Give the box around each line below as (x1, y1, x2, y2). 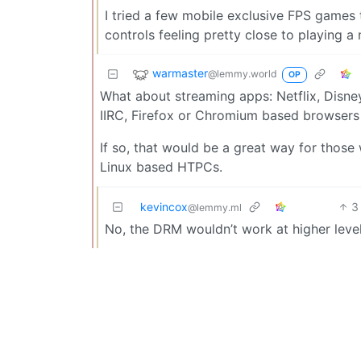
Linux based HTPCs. (100, 158, 222, 175)
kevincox (140, 199, 188, 214)
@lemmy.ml (188, 201, 242, 214)
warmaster (152, 66, 208, 81)
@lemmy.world (208, 68, 277, 81)
